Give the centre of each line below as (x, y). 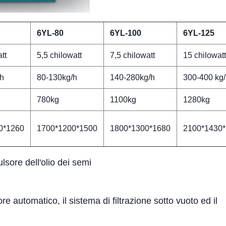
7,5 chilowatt (132, 55)
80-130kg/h (57, 77)
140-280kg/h (132, 77)
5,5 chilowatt (59, 55)
